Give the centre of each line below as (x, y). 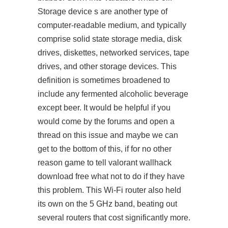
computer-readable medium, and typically (112, 25)
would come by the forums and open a (106, 121)
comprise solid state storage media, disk (110, 39)
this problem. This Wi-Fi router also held (109, 190)
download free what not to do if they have (111, 176)
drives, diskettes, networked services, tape (113, 53)
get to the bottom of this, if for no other (105, 149)
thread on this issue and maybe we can (108, 135)
